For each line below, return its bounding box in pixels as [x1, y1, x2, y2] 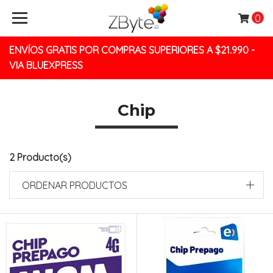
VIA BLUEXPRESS [9, 59, 83, 71]
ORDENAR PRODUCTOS [22, 179, 127, 191]
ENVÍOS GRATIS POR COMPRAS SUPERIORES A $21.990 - [9, 44, 255, 56]
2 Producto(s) [9, 151, 71, 163]
